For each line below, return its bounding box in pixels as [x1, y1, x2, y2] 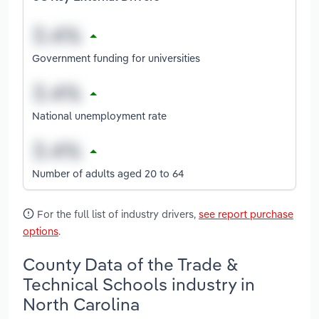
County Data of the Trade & [23, 253, 238, 275]
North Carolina [23, 293, 140, 315]
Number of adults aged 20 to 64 [32, 166, 184, 180]
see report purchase [199, 207, 293, 221]
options [23, 224, 58, 239]
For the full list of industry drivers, [34, 207, 199, 221]
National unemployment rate [32, 108, 167, 122]
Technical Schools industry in [23, 273, 255, 295]
